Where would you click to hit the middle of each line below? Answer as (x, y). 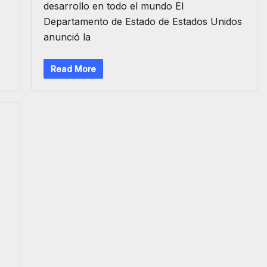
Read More (73, 69)
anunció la (67, 37)
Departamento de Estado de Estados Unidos (142, 21)
